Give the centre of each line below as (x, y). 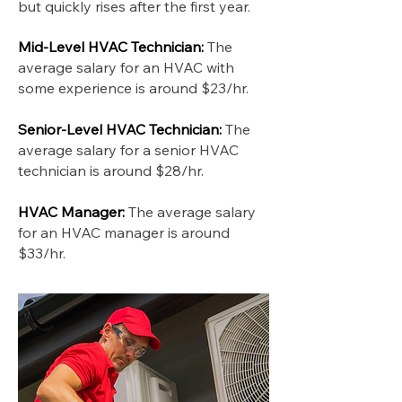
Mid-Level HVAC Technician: (113, 47)
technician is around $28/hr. (111, 170)
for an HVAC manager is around (124, 232)
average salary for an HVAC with (126, 67)
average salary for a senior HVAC (128, 150)
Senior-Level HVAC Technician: (120, 129)
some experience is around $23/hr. (135, 88)
